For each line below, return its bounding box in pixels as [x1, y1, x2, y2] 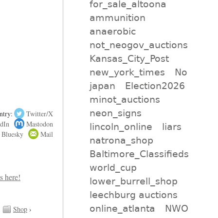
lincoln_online [89, 121, 152, 132]
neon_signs [89, 107, 142, 118]
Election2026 [125, 80, 185, 91]
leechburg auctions [89, 189, 178, 200]
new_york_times [89, 66, 165, 77]
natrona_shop [89, 134, 153, 145]
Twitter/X [26, 109, 53, 118]
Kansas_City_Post [89, 53, 169, 64]
